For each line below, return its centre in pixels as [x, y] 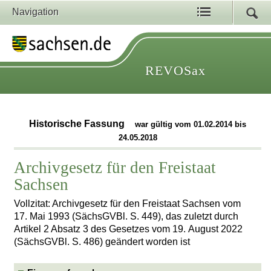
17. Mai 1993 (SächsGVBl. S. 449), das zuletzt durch [126, 216]
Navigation [35, 12]
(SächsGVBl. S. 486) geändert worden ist [102, 241]
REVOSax [175, 70]
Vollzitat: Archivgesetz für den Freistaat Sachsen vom [128, 203]
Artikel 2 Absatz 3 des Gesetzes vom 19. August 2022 [129, 229]
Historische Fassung [78, 124]
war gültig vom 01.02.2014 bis [191, 125]
